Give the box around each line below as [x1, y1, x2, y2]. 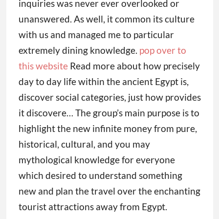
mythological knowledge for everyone [18, 154, 175, 166]
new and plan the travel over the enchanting [18, 185, 200, 197]
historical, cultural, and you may [18, 138, 150, 150]
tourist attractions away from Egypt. [18, 201, 167, 213]
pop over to [139, 44, 186, 56]
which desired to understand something [18, 170, 182, 181]
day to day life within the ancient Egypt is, [18, 76, 189, 88]
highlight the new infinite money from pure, [18, 123, 197, 134]
